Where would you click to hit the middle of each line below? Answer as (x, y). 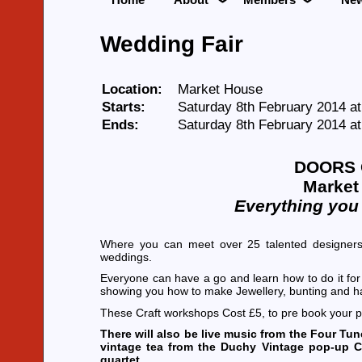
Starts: (124, 107)
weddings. (126, 257)
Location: (132, 89)
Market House (220, 89)
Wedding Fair (172, 44)
